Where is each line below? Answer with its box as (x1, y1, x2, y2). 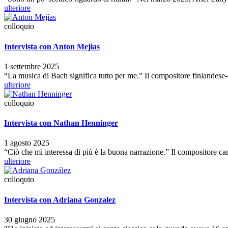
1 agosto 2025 (4, 138, 49, 148)
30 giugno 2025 (4, 215, 55, 224)
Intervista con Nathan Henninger (4, 119, 118, 128)
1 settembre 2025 (4, 62, 59, 71)
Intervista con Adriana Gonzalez (4, 195, 116, 204)
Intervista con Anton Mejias (4, 42, 100, 51)
